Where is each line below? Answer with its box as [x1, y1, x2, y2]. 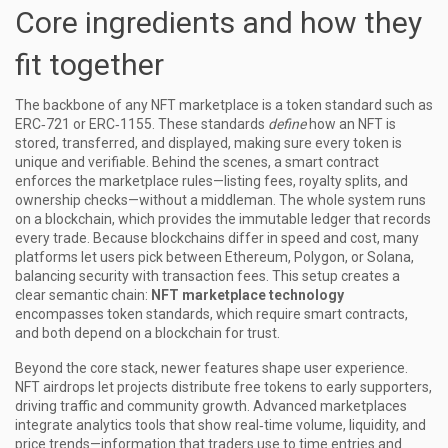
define [268, 116, 306, 132]
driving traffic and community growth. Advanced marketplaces [15, 398, 407, 414]
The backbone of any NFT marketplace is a [15, 97, 286, 113]
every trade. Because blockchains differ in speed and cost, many [15, 230, 419, 246]
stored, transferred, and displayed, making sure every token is [15, 135, 402, 151]
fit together [15, 47, 164, 82]
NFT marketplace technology [151, 287, 344, 303]
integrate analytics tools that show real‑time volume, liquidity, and [15, 417, 426, 433]
